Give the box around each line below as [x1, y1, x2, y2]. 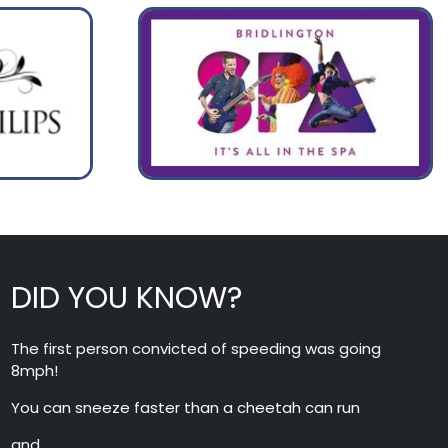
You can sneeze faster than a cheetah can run [11, 397, 361, 419]
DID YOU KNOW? [11, 276, 243, 319]
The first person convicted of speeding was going [11, 338, 382, 360]
